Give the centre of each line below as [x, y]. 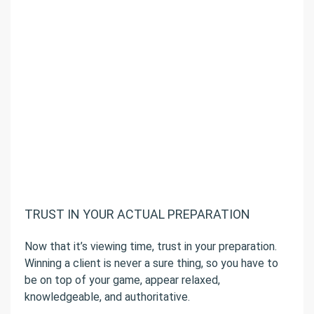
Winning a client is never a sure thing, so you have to [151, 264]
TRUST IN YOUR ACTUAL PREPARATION [137, 214]
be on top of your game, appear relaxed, [122, 280]
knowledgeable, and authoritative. [107, 297]
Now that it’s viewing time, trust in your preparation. [151, 247]
